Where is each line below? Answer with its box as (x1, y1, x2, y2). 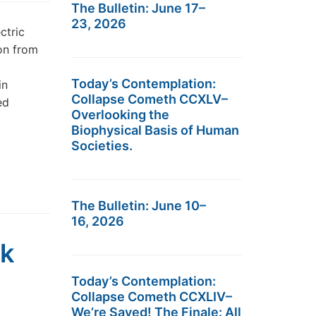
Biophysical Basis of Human (71, 123, 239, 138)
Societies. (71, 138, 133, 153)
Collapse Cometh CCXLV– (71, 92, 228, 107)
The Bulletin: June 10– (71, 198, 206, 213)
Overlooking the (71, 107, 169, 122)
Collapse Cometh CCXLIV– (71, 289, 232, 304)
